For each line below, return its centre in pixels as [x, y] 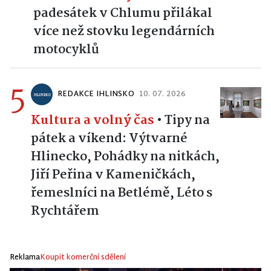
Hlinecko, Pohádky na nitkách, [125, 157]
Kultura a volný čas [93, 121]
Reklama [25, 258]
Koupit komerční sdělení [83, 258]
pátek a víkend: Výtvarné [109, 139]
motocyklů [66, 50]
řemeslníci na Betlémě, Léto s [122, 193]
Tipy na [187, 121]
